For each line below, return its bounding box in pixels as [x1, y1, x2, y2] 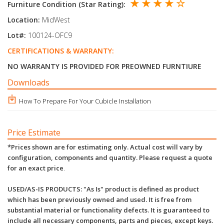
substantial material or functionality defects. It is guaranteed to [7, 205, 209, 215]
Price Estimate [7, 127, 60, 138]
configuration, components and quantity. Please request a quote [7, 153, 212, 162]
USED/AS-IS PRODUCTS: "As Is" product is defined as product [7, 184, 199, 194]
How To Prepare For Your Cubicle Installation [19, 96, 151, 106]
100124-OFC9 [26, 30, 72, 40]
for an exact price [7, 163, 63, 173]
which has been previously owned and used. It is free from [7, 195, 191, 204]
